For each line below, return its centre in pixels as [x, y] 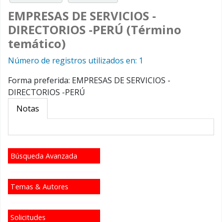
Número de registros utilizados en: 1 [76, 60]
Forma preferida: [40, 80]
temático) [37, 43]
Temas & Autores [39, 186]
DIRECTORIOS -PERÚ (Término [95, 29]
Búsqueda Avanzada [44, 156]
